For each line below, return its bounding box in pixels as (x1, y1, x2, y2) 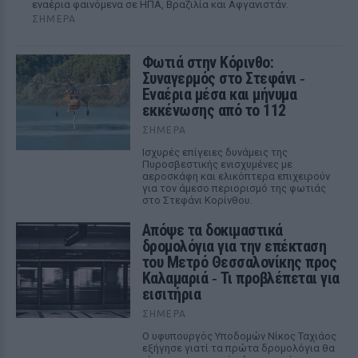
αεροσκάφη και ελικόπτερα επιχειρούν (141, 170, 330, 182)
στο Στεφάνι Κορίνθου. (141, 194, 253, 206)
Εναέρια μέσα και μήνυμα (141, 85, 297, 104)
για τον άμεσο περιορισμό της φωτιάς (141, 182, 326, 194)
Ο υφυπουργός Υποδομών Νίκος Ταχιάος (141, 330, 336, 342)
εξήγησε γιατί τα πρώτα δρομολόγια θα (141, 342, 335, 354)
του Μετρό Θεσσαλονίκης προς (141, 253, 337, 272)
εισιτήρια (141, 284, 201, 304)
